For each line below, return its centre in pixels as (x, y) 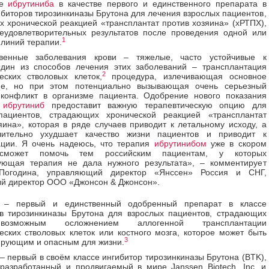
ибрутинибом (180, 144)
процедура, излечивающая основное (186, 76)
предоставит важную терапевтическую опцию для (156, 105)
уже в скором (236, 144)
